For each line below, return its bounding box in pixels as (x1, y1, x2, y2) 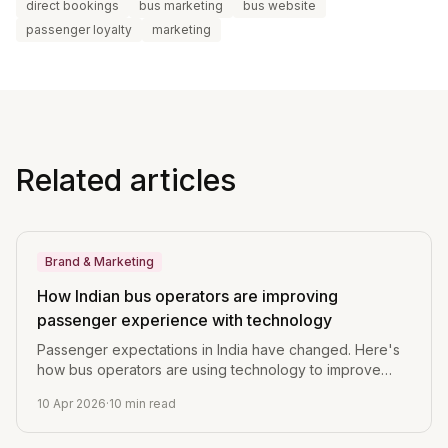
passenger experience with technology (37, 310, 332, 330)
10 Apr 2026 (37, 396, 106, 411)
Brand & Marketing (45, 254, 154, 269)
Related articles (16, 162, 236, 198)
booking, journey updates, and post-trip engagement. (37, 381, 392, 398)
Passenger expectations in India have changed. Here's (37, 341, 400, 358)
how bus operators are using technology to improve (37, 361, 381, 378)
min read (122, 396, 176, 411)
